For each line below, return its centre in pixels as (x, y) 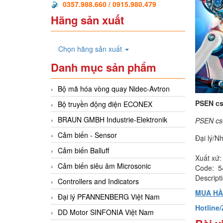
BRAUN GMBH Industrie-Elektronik (112, 119)
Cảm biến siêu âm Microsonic (104, 166)
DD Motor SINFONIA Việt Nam (106, 212)
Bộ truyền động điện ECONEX (105, 104)
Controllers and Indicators (98, 181)
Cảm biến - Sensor (87, 135)
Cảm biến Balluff (83, 150)
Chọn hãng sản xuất (91, 49)
